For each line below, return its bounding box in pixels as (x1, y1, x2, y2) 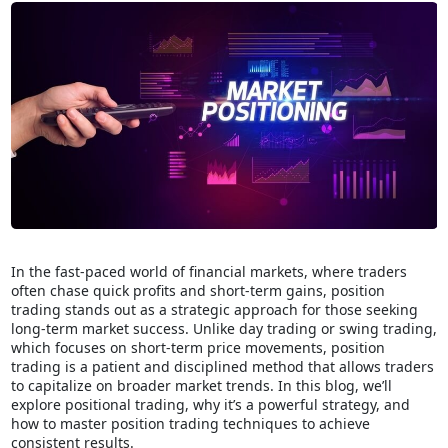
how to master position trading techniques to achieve (10, 414, 370, 434)
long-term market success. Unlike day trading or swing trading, (10, 319, 437, 339)
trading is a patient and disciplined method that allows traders (10, 357, 434, 377)
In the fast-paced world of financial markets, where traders (10, 262, 407, 282)
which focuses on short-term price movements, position (10, 338, 385, 358)
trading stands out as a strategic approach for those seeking (10, 300, 418, 320)
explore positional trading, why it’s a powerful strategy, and (10, 395, 410, 415)
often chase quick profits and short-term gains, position (10, 281, 385, 301)
